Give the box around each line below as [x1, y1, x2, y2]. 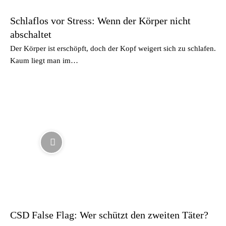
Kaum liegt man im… [10, 56, 78, 65]
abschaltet [10, 28, 51, 40]
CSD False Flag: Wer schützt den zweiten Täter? [10, 209, 208, 220]
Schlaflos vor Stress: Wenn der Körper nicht [10, 15, 191, 26]
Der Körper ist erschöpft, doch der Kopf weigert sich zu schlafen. [10, 44, 216, 52]
